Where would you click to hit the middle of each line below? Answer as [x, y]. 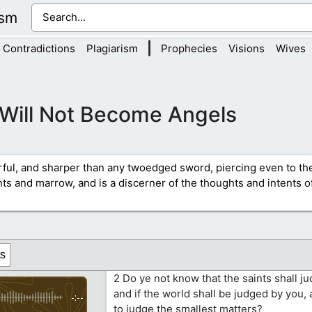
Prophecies [189, 49]
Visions [247, 49]
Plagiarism [112, 49]
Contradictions [39, 49]
